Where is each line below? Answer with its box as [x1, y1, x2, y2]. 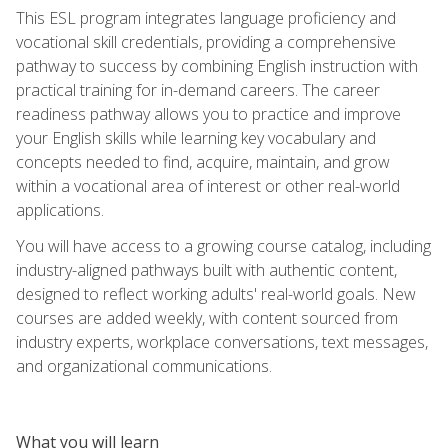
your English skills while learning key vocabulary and [16, 126, 376, 149]
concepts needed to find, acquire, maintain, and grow [16, 150, 390, 173]
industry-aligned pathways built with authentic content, [16, 258, 397, 281]
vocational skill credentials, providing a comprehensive [16, 30, 396, 53]
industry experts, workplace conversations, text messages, [16, 330, 428, 353]
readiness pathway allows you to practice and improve [16, 102, 401, 125]
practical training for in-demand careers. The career [16, 78, 380, 101]
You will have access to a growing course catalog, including [16, 234, 431, 257]
